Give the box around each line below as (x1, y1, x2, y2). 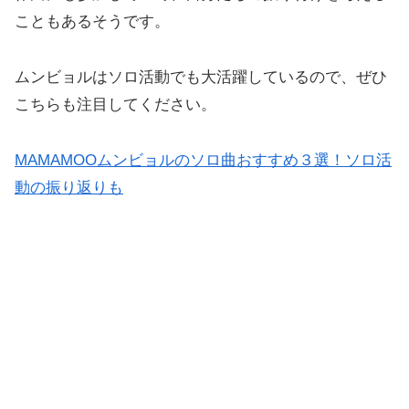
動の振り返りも (15, 178, 123, 196)
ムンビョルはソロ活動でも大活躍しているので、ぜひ (15, 68, 387, 87)
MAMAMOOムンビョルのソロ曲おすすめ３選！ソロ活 (15, 151, 392, 169)
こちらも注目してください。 (15, 96, 216, 114)
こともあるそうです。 (15, 13, 170, 31)
